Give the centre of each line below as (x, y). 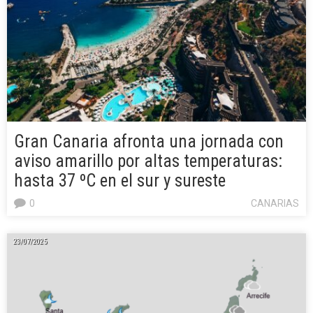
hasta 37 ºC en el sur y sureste (120, 180)
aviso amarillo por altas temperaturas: (148, 161)
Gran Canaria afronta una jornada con (149, 141)
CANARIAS (275, 203)
